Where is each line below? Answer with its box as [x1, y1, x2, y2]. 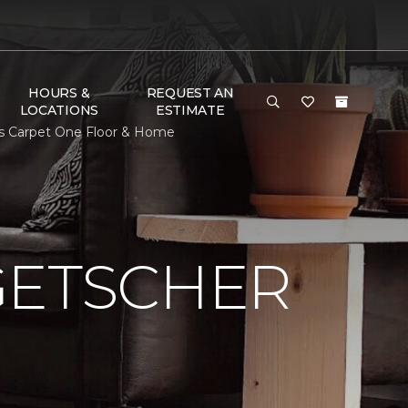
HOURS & [28, 85, 90, 101]
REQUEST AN [146, 85, 234, 101]
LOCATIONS [19, 102, 99, 118]
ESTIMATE [155, 102, 225, 118]
